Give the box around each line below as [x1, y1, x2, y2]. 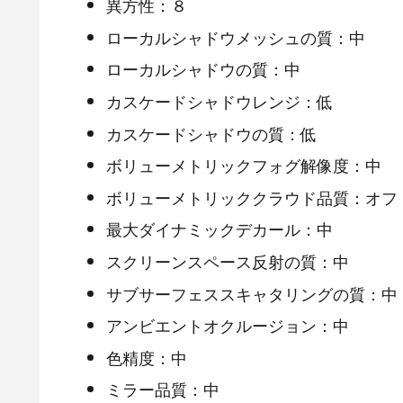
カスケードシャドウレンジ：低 [105, 88, 333, 112]
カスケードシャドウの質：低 [105, 121, 317, 145]
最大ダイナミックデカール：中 [105, 217, 333, 241]
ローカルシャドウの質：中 [105, 57, 300, 81]
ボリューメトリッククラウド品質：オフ [105, 184, 398, 209]
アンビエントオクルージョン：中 [105, 313, 349, 337]
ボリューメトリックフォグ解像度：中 [105, 153, 381, 177]
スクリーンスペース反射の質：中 [105, 248, 349, 273]
